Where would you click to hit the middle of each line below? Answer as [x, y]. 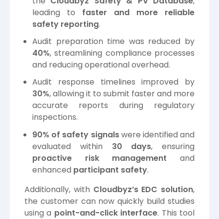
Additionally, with [59, 189]
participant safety [110, 170]
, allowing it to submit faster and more [122, 94]
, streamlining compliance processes [122, 53]
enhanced [53, 170]
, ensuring [173, 146]
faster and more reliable [138, 12]
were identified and [157, 134]
